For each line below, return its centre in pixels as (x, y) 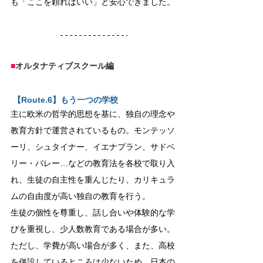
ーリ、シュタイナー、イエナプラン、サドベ (93, 147)
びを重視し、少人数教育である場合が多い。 (93, 229)
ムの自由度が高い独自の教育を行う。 (80, 196)
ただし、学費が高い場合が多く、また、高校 (93, 245)
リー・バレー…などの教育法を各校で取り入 (93, 163)
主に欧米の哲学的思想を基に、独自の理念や (93, 114)
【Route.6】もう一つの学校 (65, 100)
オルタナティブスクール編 (65, 66)
